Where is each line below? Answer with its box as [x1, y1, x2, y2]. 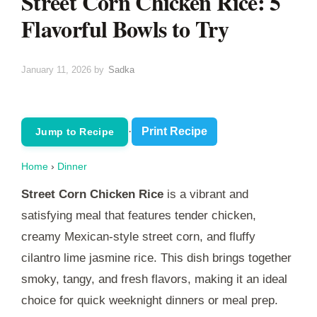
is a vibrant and [163, 187, 248, 201]
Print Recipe [142, 125, 208, 138]
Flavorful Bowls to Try [21, 11, 229, 45]
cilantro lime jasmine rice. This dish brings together [21, 250, 292, 265]
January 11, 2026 [21, 64, 91, 75]
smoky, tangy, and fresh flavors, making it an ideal [21, 272, 287, 286]
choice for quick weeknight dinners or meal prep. [21, 293, 278, 307]
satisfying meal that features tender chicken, [21, 208, 256, 222]
